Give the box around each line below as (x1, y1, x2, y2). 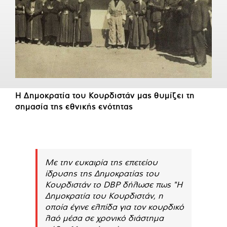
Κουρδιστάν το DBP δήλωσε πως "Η (45, 179, 182, 190)
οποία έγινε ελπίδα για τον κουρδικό (45, 201, 184, 212)
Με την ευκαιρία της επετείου (45, 157, 158, 167)
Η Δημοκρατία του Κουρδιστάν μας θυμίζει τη (15, 90, 195, 100)
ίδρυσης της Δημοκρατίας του (45, 168, 159, 178)
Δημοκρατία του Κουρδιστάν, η (45, 190, 163, 201)
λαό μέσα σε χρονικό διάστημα (45, 212, 164, 223)
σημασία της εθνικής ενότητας (15, 101, 133, 111)
